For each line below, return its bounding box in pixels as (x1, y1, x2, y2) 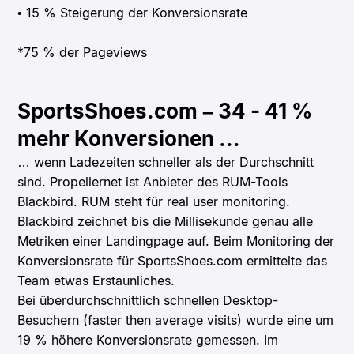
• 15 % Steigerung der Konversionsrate (17, 4, 248, 21)
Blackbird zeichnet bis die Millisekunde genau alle (17, 213, 314, 229)
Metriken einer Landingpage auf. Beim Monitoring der (17, 232, 335, 249)
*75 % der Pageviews (17, 43, 148, 60)
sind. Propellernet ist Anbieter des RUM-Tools (17, 173, 288, 190)
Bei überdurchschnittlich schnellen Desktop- (17, 292, 279, 308)
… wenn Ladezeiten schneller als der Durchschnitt (17, 153, 314, 170)
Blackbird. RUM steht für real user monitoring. (17, 193, 291, 209)
